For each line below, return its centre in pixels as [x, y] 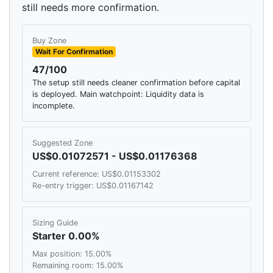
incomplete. [54, 106]
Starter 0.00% [66, 236]
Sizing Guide [55, 223]
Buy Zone [49, 41]
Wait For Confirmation [74, 52]
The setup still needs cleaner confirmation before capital [136, 83]
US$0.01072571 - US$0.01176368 [115, 156]
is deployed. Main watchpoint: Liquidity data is [118, 94]
